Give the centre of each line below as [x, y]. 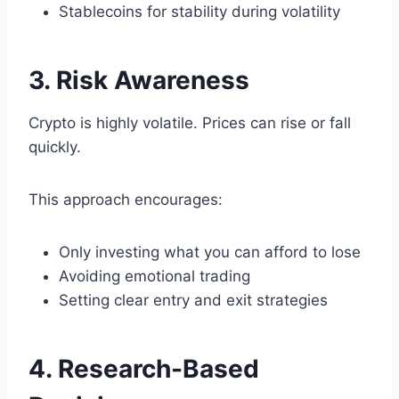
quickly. [55, 147]
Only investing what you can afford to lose [210, 252]
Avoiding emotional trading [155, 277]
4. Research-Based [144, 369]
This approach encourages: [126, 200]
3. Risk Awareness [139, 81]
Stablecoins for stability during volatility [199, 12]
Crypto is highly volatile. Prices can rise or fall [190, 123]
